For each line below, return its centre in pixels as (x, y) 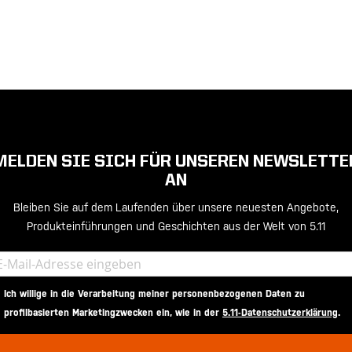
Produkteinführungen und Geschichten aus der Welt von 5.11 (176, 227)
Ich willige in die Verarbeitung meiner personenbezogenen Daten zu (154, 294)
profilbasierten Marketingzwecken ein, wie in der (113, 313)
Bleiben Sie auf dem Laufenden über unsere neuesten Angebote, (176, 208)
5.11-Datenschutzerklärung (280, 313)
